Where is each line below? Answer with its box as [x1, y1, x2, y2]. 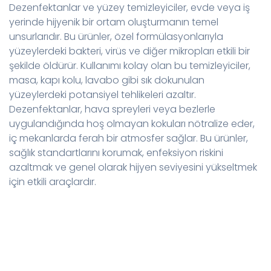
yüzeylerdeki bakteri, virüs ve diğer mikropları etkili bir [9, 44, 250, 58]
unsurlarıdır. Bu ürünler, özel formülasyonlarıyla [9, 29, 223, 44]
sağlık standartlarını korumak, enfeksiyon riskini [9, 145, 223, 160]
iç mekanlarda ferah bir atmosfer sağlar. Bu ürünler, [9, 131, 248, 145]
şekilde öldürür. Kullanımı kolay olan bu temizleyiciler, [9, 58, 250, 73]
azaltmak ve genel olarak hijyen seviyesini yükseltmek [9, 160, 257, 174]
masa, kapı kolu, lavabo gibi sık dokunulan [9, 73, 204, 87]
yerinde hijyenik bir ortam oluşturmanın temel [9, 15, 218, 29]
